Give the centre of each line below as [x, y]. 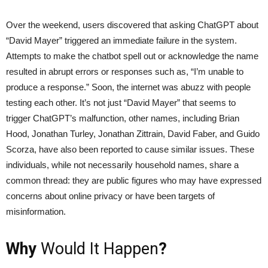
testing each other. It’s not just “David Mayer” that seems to [121, 103]
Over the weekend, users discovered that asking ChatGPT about [132, 25]
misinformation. [36, 212]
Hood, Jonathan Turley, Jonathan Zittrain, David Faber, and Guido [133, 134]
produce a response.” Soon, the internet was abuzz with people [128, 87]
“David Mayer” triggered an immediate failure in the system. [121, 41]
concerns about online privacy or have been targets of [110, 196]
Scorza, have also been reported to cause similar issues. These [130, 150]
